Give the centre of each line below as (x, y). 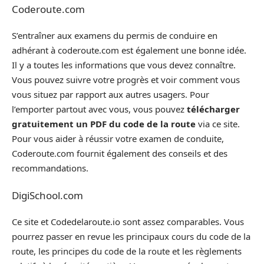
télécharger (212, 109)
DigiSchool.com (47, 195)
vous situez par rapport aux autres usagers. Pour (110, 94)
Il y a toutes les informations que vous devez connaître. (124, 65)
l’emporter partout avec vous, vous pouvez (98, 109)
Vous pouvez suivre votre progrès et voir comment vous (126, 80)
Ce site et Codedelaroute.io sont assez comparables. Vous (128, 222)
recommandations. (50, 168)
